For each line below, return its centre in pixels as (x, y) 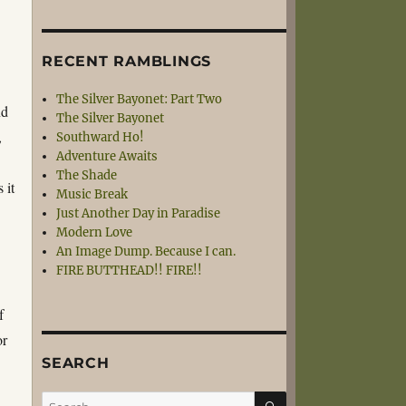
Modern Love (95, 232)
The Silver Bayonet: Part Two (140, 99)
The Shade (87, 175)
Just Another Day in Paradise (139, 213)
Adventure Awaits (107, 156)
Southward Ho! (101, 137)
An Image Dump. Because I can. (146, 251)
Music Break (92, 194)
